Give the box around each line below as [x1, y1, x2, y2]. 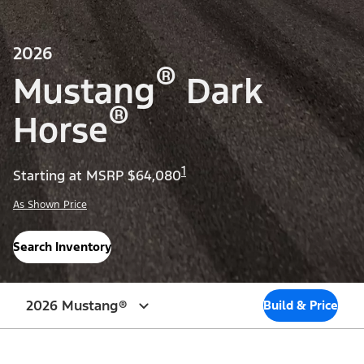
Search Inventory [13, 239, 111, 255]
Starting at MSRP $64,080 [13, 167, 181, 185]
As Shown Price [13, 198, 87, 212]
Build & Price [263, 297, 338, 314]
